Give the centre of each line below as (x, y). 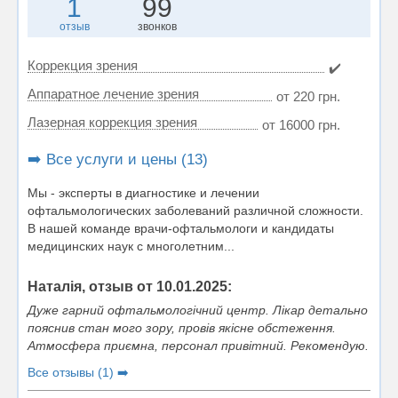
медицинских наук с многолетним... (131, 246)
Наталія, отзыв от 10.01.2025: (130, 287)
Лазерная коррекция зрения (112, 122)
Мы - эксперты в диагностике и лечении (143, 193)
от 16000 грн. (301, 125)
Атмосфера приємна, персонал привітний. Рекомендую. (198, 346)
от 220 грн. (308, 96)
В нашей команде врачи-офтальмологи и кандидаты (181, 228)
